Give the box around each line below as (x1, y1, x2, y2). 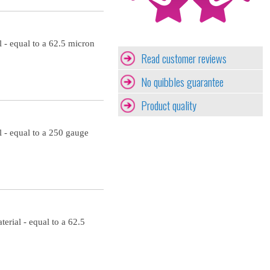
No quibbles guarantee (141, 73, 224, 90)
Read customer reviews (141, 49, 227, 66)
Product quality (141, 96, 196, 113)
